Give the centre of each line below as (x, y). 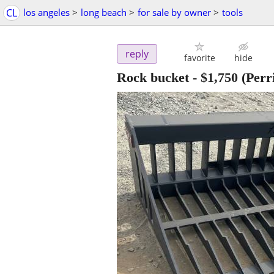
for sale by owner (174, 12)
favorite (199, 58)
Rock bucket (153, 78)
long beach (104, 12)
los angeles (46, 12)
